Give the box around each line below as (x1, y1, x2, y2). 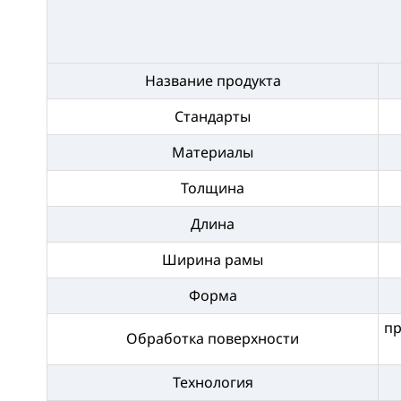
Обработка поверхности (126, 328, 300, 348)
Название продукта (144, 70, 281, 90)
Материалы (172, 141, 254, 162)
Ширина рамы (162, 249, 264, 269)
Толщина (181, 177, 245, 198)
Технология (172, 371, 253, 392)
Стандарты (175, 106, 252, 126)
